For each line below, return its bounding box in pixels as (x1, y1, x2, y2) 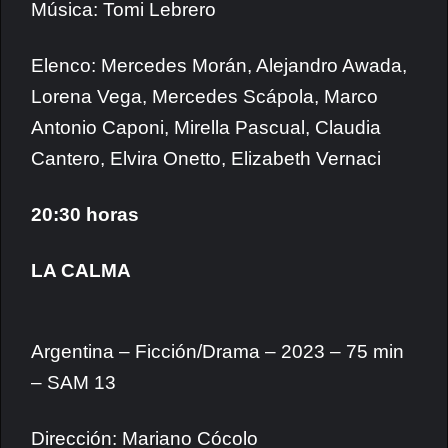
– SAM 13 (31, 372, 116, 393)
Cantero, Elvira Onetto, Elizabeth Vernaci (31, 148, 381, 169)
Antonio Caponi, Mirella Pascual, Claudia (31, 117, 381, 138)
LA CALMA (31, 260, 131, 281)
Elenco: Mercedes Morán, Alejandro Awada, (31, 55, 407, 76)
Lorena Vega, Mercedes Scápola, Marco (31, 86, 378, 107)
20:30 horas (31, 204, 139, 225)
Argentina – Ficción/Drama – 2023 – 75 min (31, 341, 404, 362)
